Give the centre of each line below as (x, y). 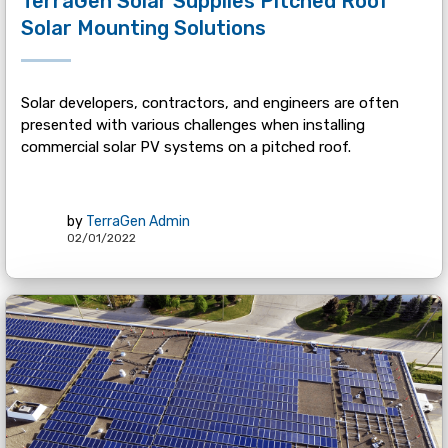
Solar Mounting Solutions (143, 27)
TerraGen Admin (137, 222)
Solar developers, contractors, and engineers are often (209, 102)
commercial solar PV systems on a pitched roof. (185, 146)
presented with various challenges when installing (192, 124)
